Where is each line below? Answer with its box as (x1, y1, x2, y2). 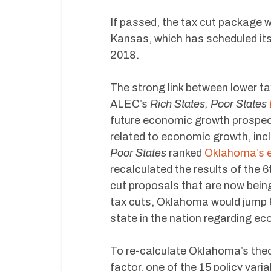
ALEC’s (110, 98, 150, 110)
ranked (166, 147, 204, 159)
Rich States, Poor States (150, 98, 267, 110)
